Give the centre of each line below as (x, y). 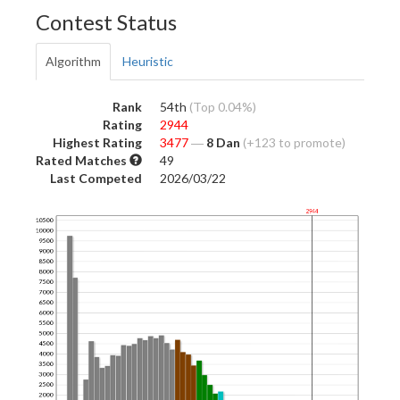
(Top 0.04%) (223, 107)
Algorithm (73, 61)
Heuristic (148, 61)
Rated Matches (83, 160)
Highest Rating (97, 142)
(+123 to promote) (294, 142)
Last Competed (96, 178)
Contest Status (106, 22)
